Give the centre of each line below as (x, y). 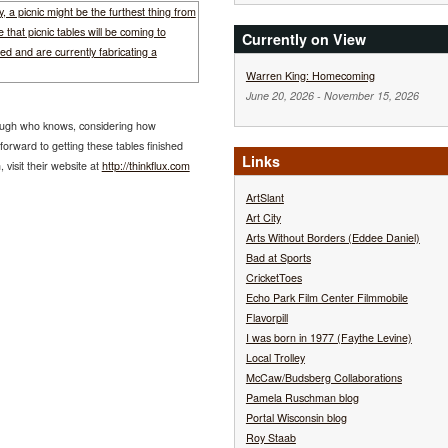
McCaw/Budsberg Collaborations (323, 377)
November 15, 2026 (371, 95)
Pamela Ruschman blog (302, 397)
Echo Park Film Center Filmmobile (326, 297)
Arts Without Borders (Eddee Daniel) (332, 237)
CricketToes (273, 277)
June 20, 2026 (279, 95)
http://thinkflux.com (145, 166)
